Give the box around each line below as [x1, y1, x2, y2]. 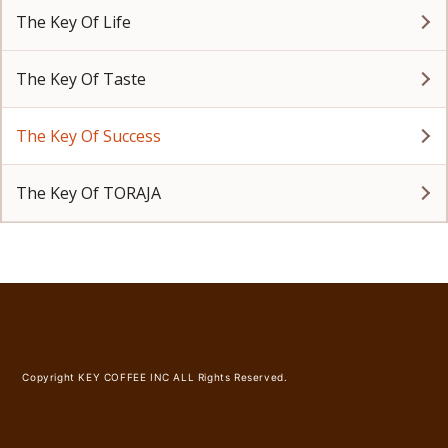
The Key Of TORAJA [16, 182, 161, 204]
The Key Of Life [16, 11, 131, 33]
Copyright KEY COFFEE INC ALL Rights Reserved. [22, 371, 288, 383]
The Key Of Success [16, 125, 161, 147]
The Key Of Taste [16, 68, 146, 90]
